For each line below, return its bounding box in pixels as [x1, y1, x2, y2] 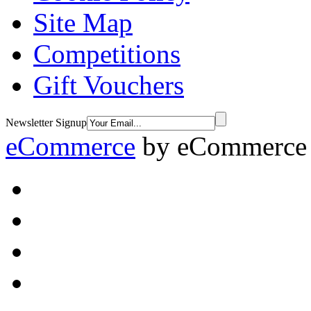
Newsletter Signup [6, 116, 87, 128]
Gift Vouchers [33, 69, 184, 100]
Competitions [33, 38, 180, 69]
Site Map [33, 7, 133, 37]
